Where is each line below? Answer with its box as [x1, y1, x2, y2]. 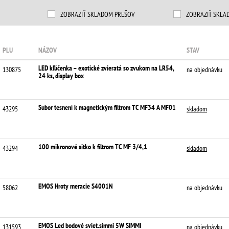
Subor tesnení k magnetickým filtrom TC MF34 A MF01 [38, 103, 176, 112]
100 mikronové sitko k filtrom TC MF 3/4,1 [38, 142, 147, 151]
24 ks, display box [38, 71, 84, 80]
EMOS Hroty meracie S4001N [38, 181, 113, 191]
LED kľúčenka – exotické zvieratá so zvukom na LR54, [38, 63, 174, 73]
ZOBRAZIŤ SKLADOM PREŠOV [60, 10, 134, 19]
